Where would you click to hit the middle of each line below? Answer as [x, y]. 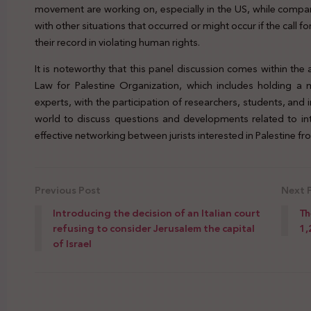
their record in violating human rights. [117, 42]
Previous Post [68, 191]
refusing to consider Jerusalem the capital [154, 229]
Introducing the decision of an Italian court [157, 213]
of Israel [72, 244]
